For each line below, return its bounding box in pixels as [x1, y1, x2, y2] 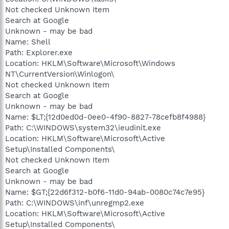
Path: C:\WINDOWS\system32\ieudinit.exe [5, 123, 161, 132]
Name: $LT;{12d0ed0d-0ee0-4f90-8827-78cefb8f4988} [5, 112, 205, 122]
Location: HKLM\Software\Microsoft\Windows [5, 58, 175, 68]
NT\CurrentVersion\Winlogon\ [5, 69, 114, 79]
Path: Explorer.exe [5, 48, 73, 57]
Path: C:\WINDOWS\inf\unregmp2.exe [5, 198, 144, 208]
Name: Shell [5, 37, 51, 47]
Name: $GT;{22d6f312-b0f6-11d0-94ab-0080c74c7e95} [5, 187, 204, 197]
